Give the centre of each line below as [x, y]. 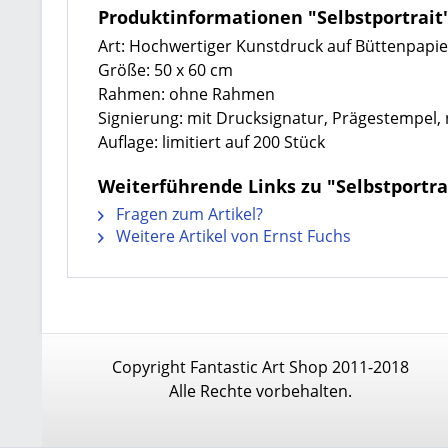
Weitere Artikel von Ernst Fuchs [231, 235]
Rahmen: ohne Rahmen [186, 93]
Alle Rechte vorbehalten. [260, 390]
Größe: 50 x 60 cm [165, 69]
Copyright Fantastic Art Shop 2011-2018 [260, 366]
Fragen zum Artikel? [187, 213]
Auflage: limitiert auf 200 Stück [211, 141]
